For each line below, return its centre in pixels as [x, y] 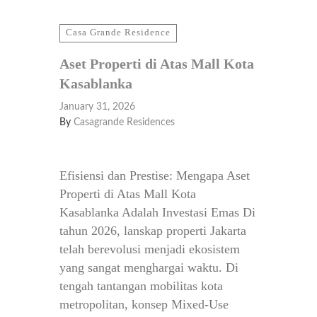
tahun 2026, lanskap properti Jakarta [153, 231]
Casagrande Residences [124, 122]
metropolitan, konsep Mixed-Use [144, 304]
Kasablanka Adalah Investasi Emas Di [157, 212]
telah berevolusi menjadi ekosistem [150, 249]
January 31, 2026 [97, 107]
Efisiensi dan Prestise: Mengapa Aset [155, 175]
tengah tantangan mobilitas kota [141, 286]
